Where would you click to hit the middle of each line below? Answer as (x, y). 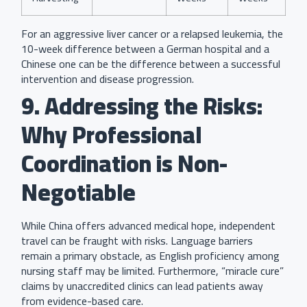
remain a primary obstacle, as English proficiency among (150, 255)
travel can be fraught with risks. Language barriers (137, 240)
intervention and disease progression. (108, 78)
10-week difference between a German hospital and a (145, 48)
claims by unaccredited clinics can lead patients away (142, 285)
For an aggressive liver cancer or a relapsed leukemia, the (152, 33)
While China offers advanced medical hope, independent (148, 225)
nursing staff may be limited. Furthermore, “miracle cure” (152, 270)
